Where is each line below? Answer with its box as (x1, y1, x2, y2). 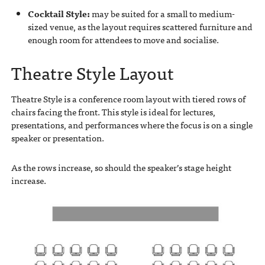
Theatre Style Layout (11, 57, 174, 86)
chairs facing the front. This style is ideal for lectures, (11, 105, 215, 119)
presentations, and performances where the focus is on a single (11, 118, 253, 132)
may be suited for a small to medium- (89, 6, 235, 21)
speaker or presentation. (11, 131, 104, 146)
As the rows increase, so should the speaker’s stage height (11, 160, 231, 175)
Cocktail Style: (27, 6, 90, 21)
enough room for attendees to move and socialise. (27, 32, 219, 47)
